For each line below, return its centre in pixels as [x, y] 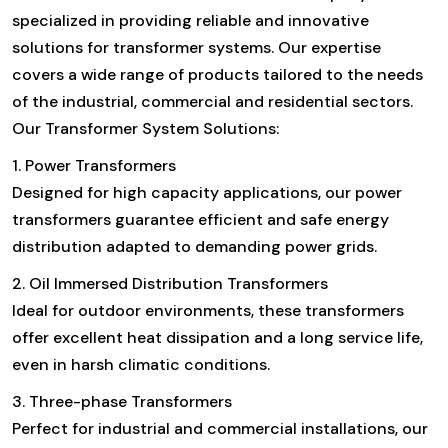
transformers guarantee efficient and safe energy [200, 219]
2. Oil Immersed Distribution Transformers [170, 283]
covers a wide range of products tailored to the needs [217, 74]
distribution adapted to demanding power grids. [194, 246]
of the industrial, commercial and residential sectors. [212, 101]
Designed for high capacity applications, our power [207, 192]
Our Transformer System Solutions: [145, 128]
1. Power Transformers [94, 165]
